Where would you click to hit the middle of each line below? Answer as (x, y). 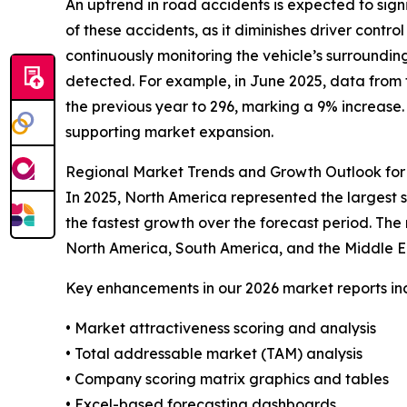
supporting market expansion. (169, 131)
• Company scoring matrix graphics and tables (227, 378)
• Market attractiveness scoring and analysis (221, 328)
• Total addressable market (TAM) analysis (214, 353)
